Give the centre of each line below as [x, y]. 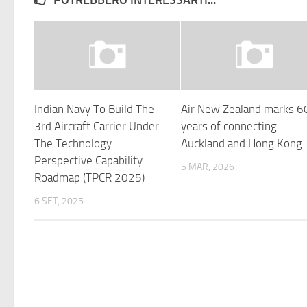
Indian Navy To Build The [94, 109]
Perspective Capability [88, 160]
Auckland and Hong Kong [242, 143]
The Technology [73, 143]
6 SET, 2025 [59, 201]
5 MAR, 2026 [208, 167]
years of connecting [229, 126]
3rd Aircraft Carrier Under [97, 126]
